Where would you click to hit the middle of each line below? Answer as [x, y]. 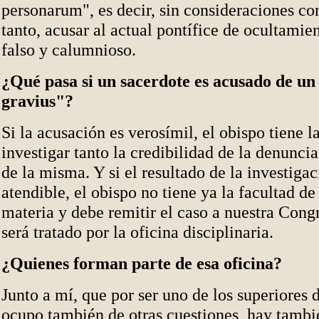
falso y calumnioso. [69, 49]
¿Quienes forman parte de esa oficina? [142, 263]
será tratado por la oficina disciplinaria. [137, 232]
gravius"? [37, 101]
